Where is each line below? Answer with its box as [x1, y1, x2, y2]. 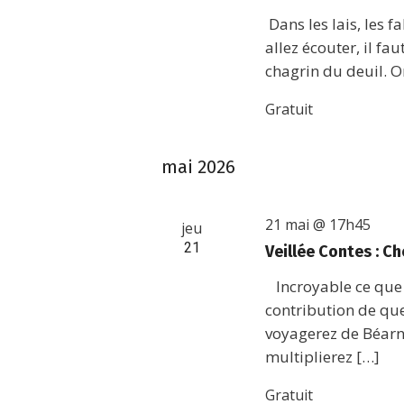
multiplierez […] [265, 346, 381, 367]
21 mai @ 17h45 [265, 215, 372, 234]
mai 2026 [161, 156, 236, 178]
